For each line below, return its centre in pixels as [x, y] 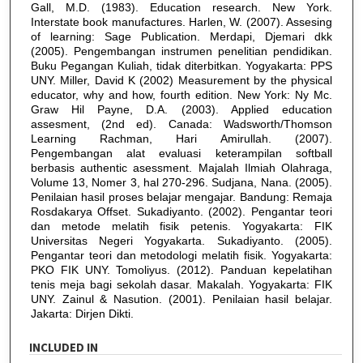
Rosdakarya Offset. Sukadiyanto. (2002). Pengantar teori [181, 212]
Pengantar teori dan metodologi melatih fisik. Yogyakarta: [181, 256]
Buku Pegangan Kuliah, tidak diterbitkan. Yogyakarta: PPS [181, 66]
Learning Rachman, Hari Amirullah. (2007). [181, 139]
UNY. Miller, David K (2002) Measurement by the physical [181, 81]
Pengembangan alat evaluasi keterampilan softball [181, 154]
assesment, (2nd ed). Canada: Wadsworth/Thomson [181, 124]
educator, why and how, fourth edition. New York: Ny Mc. [181, 95]
